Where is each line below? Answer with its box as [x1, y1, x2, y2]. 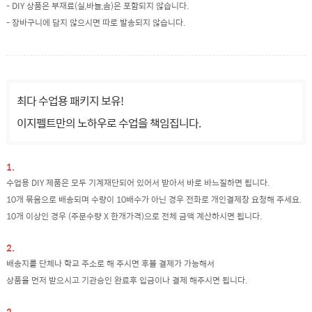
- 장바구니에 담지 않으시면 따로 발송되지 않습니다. [6, 16, 185, 29]
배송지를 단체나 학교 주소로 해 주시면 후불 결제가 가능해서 [6, 256, 214, 270]
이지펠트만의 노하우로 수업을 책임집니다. [16, 114, 201, 132]
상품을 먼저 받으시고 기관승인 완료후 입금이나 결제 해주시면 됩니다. [6, 273, 247, 286]
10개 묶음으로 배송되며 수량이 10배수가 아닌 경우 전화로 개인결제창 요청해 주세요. [6, 192, 302, 205]
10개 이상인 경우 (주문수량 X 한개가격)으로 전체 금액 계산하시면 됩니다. [6, 209, 262, 222]
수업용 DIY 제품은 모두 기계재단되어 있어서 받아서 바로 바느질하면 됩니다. [6, 175, 270, 189]
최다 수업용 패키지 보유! [16, 92, 123, 110]
